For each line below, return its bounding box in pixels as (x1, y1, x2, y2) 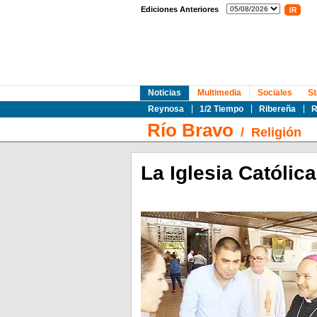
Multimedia (197, 88, 241, 98)
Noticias (147, 88, 181, 98)
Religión (250, 125, 301, 139)
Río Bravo (146, 120, 234, 141)
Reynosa (147, 104, 184, 114)
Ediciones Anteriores (140, 5, 219, 13)
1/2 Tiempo (199, 104, 243, 114)
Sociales (257, 88, 292, 98)
